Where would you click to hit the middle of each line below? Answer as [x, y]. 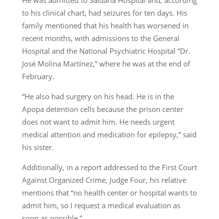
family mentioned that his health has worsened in [105, 26]
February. [38, 77]
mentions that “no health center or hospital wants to [109, 193]
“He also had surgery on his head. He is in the [98, 97]
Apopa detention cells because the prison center [102, 109]
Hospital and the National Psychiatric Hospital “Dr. [106, 51]
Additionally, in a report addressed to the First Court [109, 167]
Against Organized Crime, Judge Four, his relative [104, 180]
